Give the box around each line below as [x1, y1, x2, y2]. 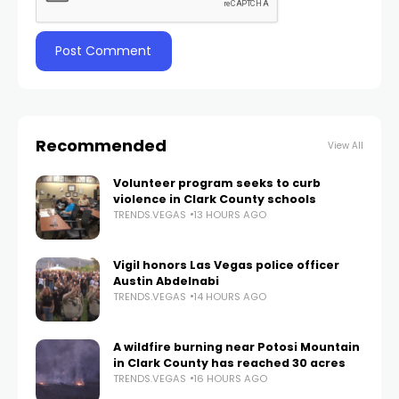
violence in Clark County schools [113, 191, 316, 207]
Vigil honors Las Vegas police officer [113, 256, 339, 273]
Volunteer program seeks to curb [113, 175, 321, 191]
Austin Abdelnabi [113, 273, 219, 289]
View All [328, 138, 363, 152]
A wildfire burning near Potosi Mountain [113, 338, 360, 354]
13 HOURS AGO [193, 207, 266, 222]
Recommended [36, 134, 167, 157]
